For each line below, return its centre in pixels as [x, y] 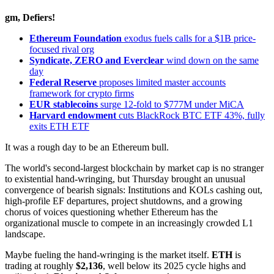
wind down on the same [211, 61]
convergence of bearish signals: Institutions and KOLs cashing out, [134, 190]
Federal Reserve [63, 83]
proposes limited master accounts [161, 83]
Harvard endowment [73, 116]
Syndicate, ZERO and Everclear [97, 61]
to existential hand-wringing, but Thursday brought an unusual [125, 179]
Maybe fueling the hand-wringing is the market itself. [108, 255]
